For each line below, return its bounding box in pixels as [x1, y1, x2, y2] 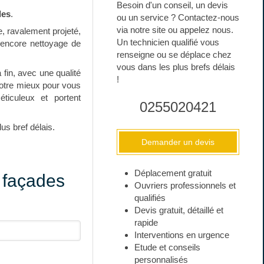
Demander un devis [141, 137, 215, 147]
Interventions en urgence [134, 230, 230, 240]
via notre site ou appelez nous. [117, 25, 234, 35]
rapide [134, 217, 159, 227]
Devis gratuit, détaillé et [134, 205, 224, 215]
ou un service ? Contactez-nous [117, 12, 240, 22]
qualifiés [134, 193, 166, 203]
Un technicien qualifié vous [117, 37, 220, 47]
